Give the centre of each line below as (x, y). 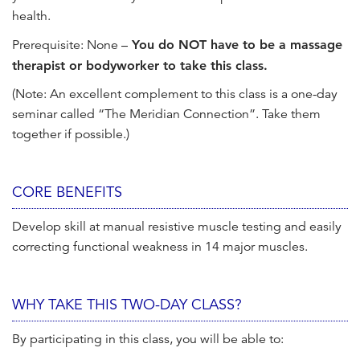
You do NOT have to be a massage (235, 45)
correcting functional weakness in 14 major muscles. (160, 247)
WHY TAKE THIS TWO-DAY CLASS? (127, 305)
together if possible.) (71, 135)
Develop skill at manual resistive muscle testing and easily (177, 227)
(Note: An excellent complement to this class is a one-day (175, 94)
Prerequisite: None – (70, 45)
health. (31, 16)
